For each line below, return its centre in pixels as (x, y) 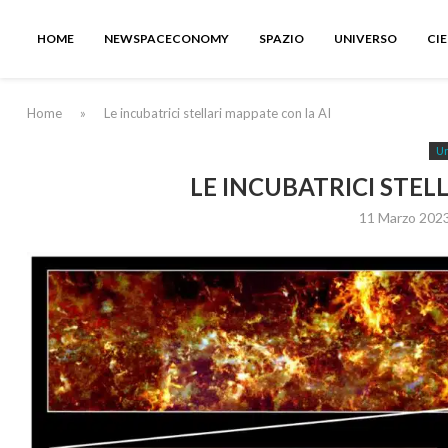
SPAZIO (281, 38)
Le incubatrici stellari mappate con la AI (217, 113)
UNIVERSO (365, 38)
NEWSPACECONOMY (166, 38)
